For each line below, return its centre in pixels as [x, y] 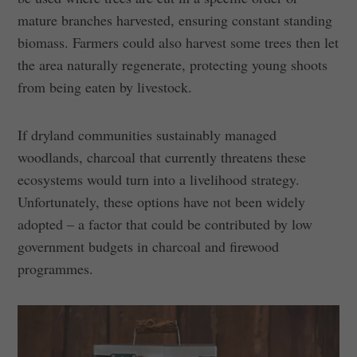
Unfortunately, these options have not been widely [162, 201]
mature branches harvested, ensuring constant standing [175, 20]
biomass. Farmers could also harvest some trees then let [178, 42]
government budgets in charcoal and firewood [149, 246]
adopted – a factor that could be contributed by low [165, 224]
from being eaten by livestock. [105, 86]
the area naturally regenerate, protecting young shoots [173, 64]
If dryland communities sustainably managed [147, 134]
